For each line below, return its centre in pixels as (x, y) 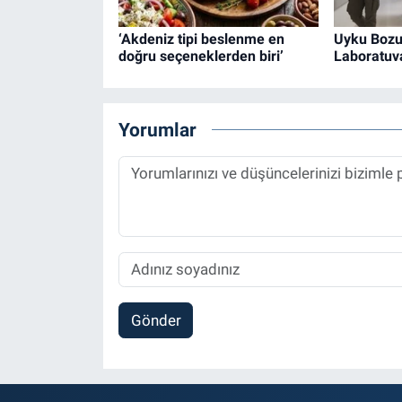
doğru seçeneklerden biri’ (201, 57)
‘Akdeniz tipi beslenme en (201, 39)
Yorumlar (157, 129)
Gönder (156, 320)
